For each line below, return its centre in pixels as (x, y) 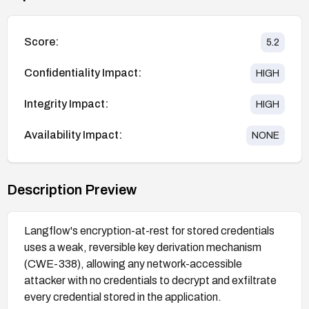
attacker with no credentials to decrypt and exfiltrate (150, 280)
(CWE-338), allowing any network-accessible (133, 263)
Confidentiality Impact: (83, 73)
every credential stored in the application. (123, 297)
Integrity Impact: (66, 104)
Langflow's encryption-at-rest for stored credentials (149, 230)
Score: (41, 42)
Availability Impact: (73, 135)
